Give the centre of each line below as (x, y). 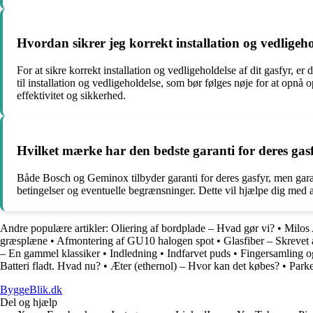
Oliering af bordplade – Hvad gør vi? (193, 228)
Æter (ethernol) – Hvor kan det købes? (195, 265)
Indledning (133, 253)
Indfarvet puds (199, 253)
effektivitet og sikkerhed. (71, 96)
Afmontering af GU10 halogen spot (135, 240)
